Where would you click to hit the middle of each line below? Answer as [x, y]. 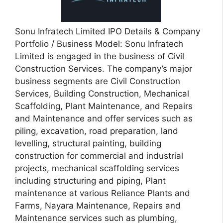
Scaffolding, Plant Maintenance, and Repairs [104, 106]
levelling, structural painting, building [88, 143]
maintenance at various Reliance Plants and [103, 193]
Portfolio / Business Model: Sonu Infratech [99, 44]
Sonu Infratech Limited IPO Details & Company [108, 31]
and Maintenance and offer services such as [104, 118]
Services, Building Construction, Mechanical [102, 93]
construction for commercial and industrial [99, 156]
